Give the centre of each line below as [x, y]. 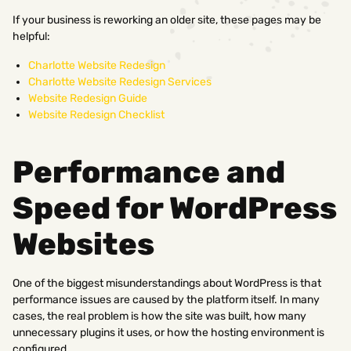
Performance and [149, 172]
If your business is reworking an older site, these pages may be [167, 20]
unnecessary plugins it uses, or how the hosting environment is [168, 332]
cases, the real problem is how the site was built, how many [159, 316]
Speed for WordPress [175, 208]
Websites [83, 244]
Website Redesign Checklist [96, 114]
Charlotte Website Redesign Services [120, 81]
